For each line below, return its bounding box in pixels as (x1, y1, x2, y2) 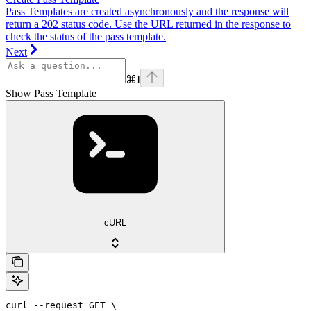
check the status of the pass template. (6, 30, 166, 42)
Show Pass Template (6, 87, 96, 99)
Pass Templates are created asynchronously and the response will (6, 5, 289, 17)
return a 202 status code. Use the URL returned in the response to (6, 17, 291, 30)
